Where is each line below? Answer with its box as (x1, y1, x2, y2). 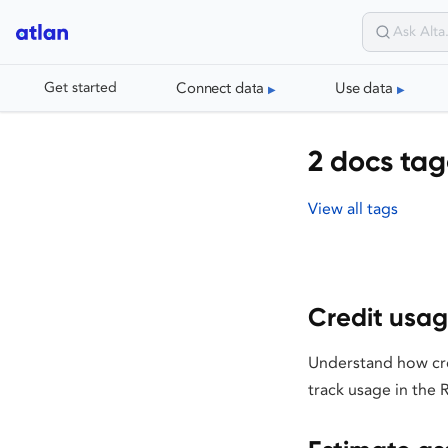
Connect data (176, 78, 265, 97)
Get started (44, 79, 117, 97)
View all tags (308, 199, 398, 219)
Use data (335, 78, 393, 97)
